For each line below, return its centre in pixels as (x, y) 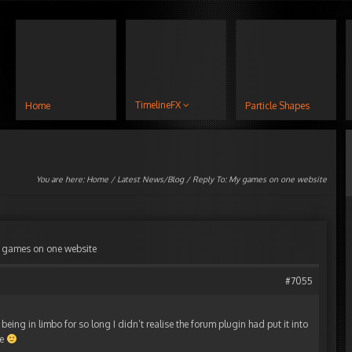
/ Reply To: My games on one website (255, 179)
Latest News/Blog (150, 179)
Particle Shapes (277, 106)
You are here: (61, 179)
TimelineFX (158, 105)
